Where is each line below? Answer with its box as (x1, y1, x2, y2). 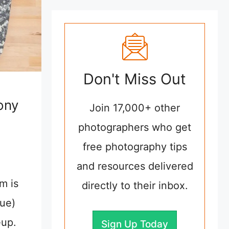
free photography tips (82, 141, 187, 153)
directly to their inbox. (81, 179, 188, 192)
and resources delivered (76, 160, 193, 173)
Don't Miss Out (83, 70, 186, 88)
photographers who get (78, 121, 191, 134)
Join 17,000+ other (89, 102, 180, 114)
